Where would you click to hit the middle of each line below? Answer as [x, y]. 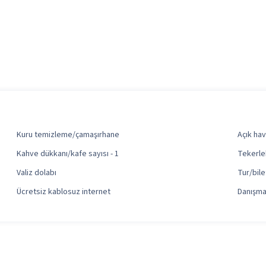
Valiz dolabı [37, 173]
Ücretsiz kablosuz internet [64, 192]
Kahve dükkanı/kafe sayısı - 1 [68, 154]
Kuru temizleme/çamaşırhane [68, 135]
